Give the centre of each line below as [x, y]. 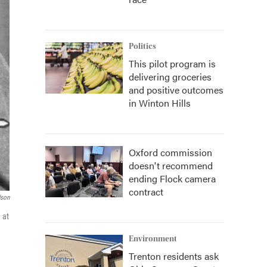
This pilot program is [172, 63]
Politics [142, 46]
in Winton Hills [160, 103]
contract [146, 192]
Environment [153, 239]
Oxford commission [170, 152]
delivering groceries [170, 77]
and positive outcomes [176, 90]
